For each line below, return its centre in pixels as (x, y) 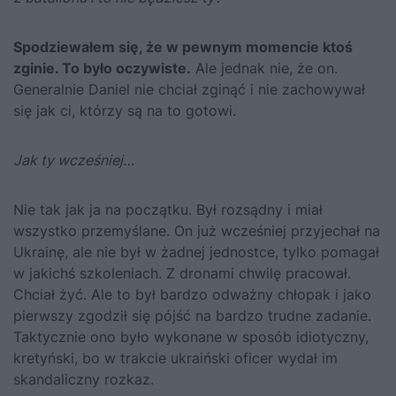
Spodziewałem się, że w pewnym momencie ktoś (183, 46)
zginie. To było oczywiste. (102, 68)
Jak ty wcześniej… (74, 160)
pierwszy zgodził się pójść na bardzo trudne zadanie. (192, 315)
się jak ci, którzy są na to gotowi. (125, 110)
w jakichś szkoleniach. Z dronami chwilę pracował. (182, 273)
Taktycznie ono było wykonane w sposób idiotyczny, (191, 336)
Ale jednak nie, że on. (264, 68)
